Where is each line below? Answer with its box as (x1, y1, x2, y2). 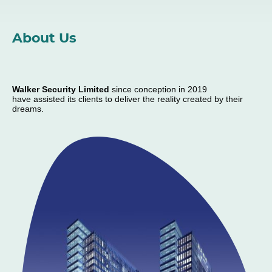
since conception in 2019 (112, 84, 207, 94)
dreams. (12, 103, 44, 114)
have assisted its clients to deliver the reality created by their (12, 93, 243, 104)
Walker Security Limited (12, 84, 112, 94)
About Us (12, 29, 76, 46)
